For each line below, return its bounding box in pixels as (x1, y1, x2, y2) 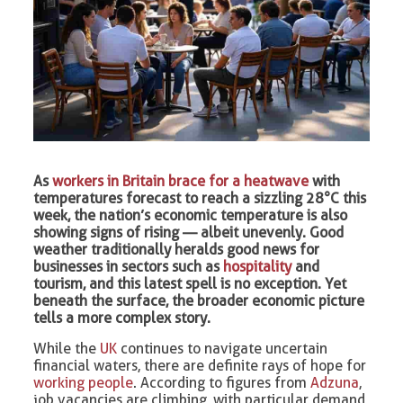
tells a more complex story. (33, 309, 211, 327)
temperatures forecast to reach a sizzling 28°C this (33, 190, 367, 208)
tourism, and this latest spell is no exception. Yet (33, 275, 347, 293)
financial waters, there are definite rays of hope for (33, 357, 367, 375)
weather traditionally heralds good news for (33, 241, 320, 259)
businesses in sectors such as (33, 258, 224, 276)
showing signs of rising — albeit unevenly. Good (33, 224, 345, 242)
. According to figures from (133, 374, 311, 392)
